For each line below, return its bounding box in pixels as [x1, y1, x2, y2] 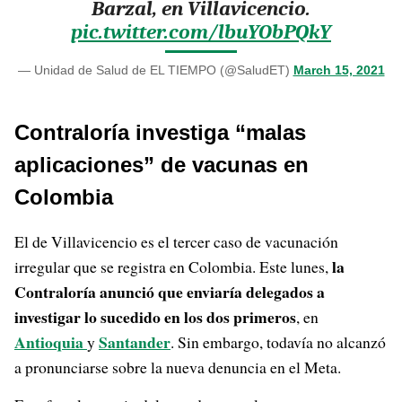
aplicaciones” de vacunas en [14, 153, 309, 177]
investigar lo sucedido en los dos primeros [14, 305, 296, 328]
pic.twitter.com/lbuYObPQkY [71, 20, 331, 44]
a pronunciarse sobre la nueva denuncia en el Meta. [14, 356, 341, 378]
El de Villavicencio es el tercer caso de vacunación [14, 231, 338, 252]
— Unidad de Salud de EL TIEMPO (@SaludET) [17, 63, 293, 77]
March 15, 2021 [293, 63, 385, 77]
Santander [99, 330, 170, 354]
